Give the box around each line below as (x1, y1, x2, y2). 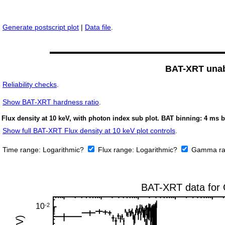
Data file (85, 23, 111, 32)
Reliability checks (3, 80, 57, 89)
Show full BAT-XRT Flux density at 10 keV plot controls (3, 127, 175, 135)
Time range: (3, 146, 43, 154)
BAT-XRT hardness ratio (20, 98, 99, 106)
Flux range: (98, 146, 136, 154)
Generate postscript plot (3, 23, 79, 32)
